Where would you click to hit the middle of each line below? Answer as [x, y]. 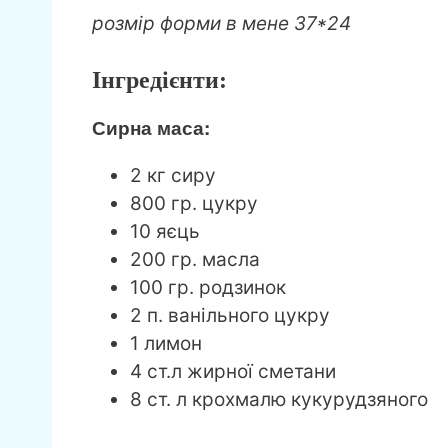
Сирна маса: [151, 128]
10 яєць [165, 232]
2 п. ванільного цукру [230, 316]
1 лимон [166, 344]
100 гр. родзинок [208, 288]
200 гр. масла [195, 260]
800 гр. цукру [194, 204]
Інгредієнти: [159, 80]
